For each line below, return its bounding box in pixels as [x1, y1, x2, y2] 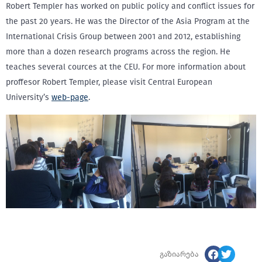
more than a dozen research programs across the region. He [6, 47, 230, 57]
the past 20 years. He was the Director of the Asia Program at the [6, 16, 250, 26]
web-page [51, 92, 88, 102]
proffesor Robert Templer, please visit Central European [6, 77, 212, 87]
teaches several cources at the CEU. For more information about [6, 62, 246, 72]
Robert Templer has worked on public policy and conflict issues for [6, 1, 254, 11]
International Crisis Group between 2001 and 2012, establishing [6, 32, 240, 42]
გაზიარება [160, 250, 199, 259]
